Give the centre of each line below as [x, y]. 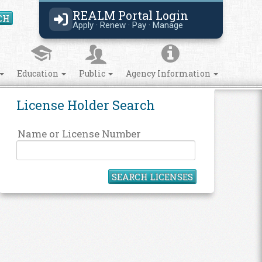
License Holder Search [85, 105]
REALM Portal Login [130, 15]
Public [93, 73]
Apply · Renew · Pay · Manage [127, 25]
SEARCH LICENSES [152, 177]
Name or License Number [79, 134]
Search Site [48, 21]
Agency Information [169, 73]
